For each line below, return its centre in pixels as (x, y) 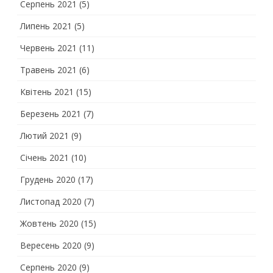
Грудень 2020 (48, 179)
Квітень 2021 (47, 92)
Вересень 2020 (51, 245)
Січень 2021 (44, 158)
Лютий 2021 (44, 136)
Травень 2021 (48, 70)
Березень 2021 (51, 114)
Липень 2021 (46, 26)
